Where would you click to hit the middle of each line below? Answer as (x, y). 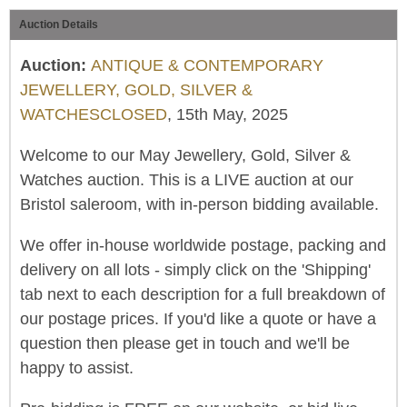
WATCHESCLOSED (94, 114)
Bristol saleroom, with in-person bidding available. (202, 204)
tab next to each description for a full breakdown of (203, 294)
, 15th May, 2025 (228, 114)
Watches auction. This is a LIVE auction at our (187, 180)
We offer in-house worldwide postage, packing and (203, 245)
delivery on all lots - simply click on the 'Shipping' (195, 270)
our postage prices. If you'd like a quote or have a (198, 319)
